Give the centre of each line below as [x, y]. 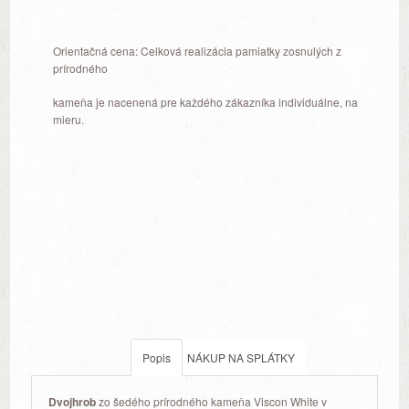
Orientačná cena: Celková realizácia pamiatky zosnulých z [197, 50]
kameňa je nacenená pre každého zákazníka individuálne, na [205, 101]
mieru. [68, 119]
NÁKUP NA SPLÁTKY [241, 357]
